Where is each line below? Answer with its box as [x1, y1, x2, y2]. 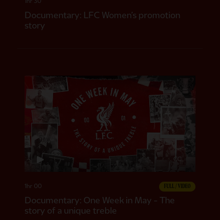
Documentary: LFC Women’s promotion [24, 10, 180, 20]
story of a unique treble [24, 206, 117, 216]
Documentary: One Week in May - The [24, 195, 175, 205]
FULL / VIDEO [164, 183, 191, 190]
